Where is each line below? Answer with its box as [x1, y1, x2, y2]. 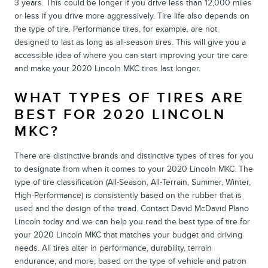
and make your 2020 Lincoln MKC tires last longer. [14, 63, 200, 74]
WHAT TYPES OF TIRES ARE [14, 89, 245, 106]
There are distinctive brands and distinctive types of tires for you [14, 150, 254, 161]
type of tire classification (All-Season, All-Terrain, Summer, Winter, [14, 176, 251, 187]
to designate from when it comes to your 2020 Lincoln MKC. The [14, 163, 253, 174]
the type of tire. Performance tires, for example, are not [14, 23, 217, 34]
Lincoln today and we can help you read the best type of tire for [14, 216, 250, 227]
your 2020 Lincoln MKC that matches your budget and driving [14, 229, 242, 240]
